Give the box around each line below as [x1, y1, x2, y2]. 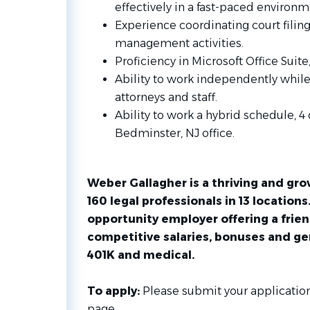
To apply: [86, 284, 143, 298]
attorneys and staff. [114, 91, 217, 104]
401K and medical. [86, 248, 196, 262]
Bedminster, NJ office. [114, 127, 235, 140]
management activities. [114, 37, 244, 50]
